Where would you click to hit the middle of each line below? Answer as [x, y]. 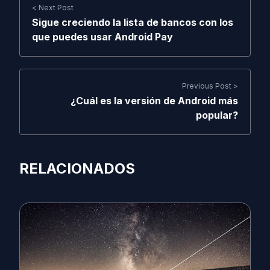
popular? [217, 115]
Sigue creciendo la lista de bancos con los [133, 22]
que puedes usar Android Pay [102, 36]
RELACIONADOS [77, 168]
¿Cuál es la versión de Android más [154, 100]
